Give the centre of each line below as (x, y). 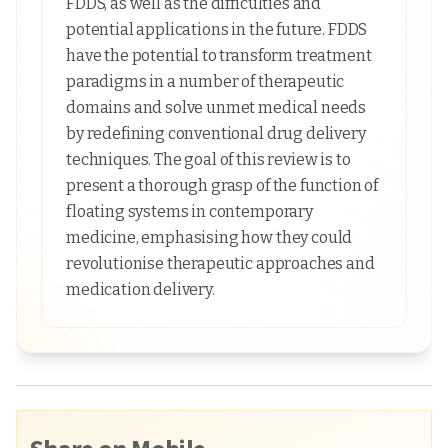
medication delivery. (140, 289)
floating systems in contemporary (189, 211)
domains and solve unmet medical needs (216, 107)
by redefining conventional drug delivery (216, 133)
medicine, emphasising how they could (209, 237)
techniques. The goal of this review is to (208, 159)
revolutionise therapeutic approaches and (220, 263)
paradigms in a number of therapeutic (205, 81)
